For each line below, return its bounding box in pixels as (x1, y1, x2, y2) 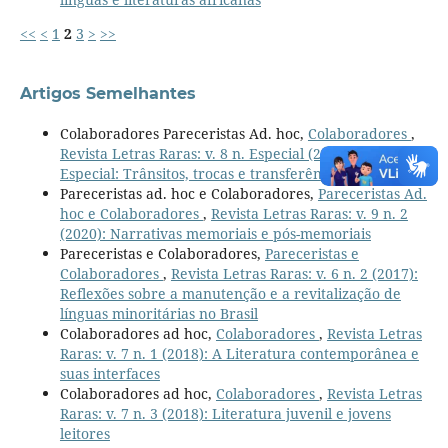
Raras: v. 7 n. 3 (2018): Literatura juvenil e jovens (59, 403, 391, 423)
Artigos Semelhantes (19, 83, 196, 103)
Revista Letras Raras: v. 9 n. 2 (210, 203, 408, 223)
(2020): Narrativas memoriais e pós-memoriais (59, 223, 371, 243)
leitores (59, 423, 110, 443)
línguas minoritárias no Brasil (59, 303, 258, 323)
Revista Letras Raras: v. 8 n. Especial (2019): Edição (59, 143, 403, 163)
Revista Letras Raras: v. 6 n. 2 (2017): (170, 263, 418, 283)
